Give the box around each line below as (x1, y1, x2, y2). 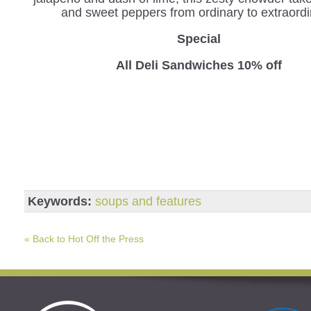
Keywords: (28, 194, 92, 208)
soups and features (95, 194, 201, 208)
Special (176, 31, 221, 46)
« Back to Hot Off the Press (24, 233, 144, 244)
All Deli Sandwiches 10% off (115, 58, 282, 72)
